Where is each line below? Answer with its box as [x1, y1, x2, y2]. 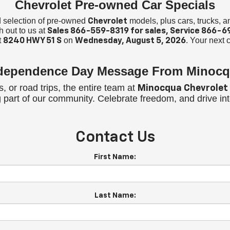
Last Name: [94, 192, 136, 200]
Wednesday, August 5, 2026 [74, 37, 186, 46]
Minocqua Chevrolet [137, 84, 228, 93]
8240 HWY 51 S [3, 37, 62, 46]
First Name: [94, 154, 136, 161]
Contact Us [75, 130, 155, 146]
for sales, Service [129, 27, 201, 36]
